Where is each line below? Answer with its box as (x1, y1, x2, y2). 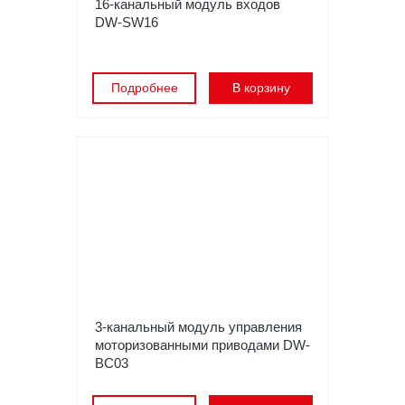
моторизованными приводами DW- (95, 337, 310, 353)
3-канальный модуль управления (95, 319, 302, 335)
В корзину (231, 80, 290, 96)
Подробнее (110, 80, 178, 96)
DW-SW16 (95, 14, 158, 31)
